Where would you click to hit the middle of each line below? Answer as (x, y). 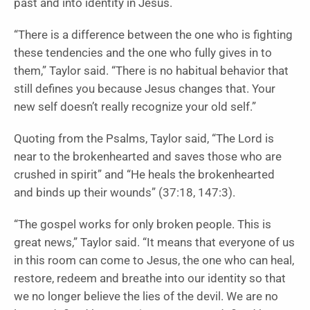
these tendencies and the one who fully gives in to (143, 53)
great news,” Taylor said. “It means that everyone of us (154, 242)
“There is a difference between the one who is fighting (153, 35)
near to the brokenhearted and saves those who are (148, 156)
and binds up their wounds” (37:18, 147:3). (125, 192)
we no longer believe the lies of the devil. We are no (146, 296)
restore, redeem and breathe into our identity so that (150, 278)
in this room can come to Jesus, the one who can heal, (154, 260)
